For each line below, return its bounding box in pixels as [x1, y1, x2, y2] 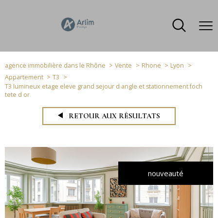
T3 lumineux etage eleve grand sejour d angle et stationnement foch [5, 82, 202, 91]
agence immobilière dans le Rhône [5, 61, 106, 70]
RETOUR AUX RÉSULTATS [68, 111, 160, 120]
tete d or [5, 91, 30, 99]
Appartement [5, 73, 43, 81]
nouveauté [148, 168, 183, 178]
